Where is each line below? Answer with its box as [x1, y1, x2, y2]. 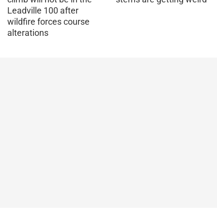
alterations [7, 27, 48, 38]
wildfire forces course [7, 16, 90, 27]
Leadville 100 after [7, 5, 78, 15]
